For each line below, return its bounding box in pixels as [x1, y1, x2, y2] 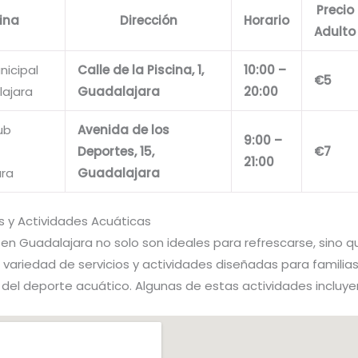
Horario [244, 11, 289, 29]
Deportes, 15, [78, 142, 154, 160]
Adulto [314, 22, 356, 40]
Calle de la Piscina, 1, [78, 61, 204, 78]
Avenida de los [78, 121, 169, 138]
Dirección [119, 11, 177, 29]
